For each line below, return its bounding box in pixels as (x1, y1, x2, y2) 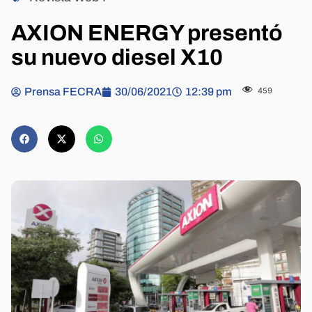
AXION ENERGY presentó (11, 21, 283, 46)
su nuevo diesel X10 (11, 45, 223, 70)
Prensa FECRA (24, 86, 102, 98)
